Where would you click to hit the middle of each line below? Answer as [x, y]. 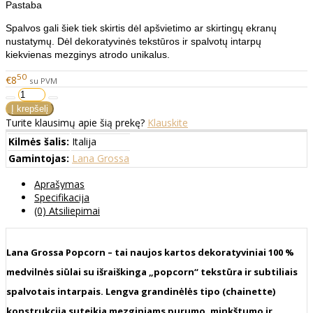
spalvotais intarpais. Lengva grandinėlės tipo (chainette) [141, 292]
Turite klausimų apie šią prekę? [77, 122]
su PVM [43, 80]
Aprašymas [59, 184]
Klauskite [168, 122]
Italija [84, 141]
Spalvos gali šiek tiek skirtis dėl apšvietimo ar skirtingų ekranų [141, 28]
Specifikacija [62, 197]
